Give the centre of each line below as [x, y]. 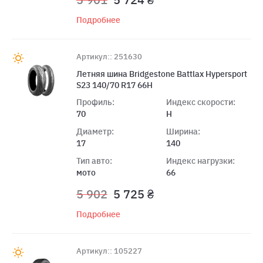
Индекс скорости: [200, 102]
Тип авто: [94, 161]
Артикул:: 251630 [109, 56]
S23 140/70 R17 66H [114, 85]
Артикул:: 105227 [109, 251]
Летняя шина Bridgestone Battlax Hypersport [162, 74]
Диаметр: [95, 131]
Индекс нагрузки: [200, 161]
